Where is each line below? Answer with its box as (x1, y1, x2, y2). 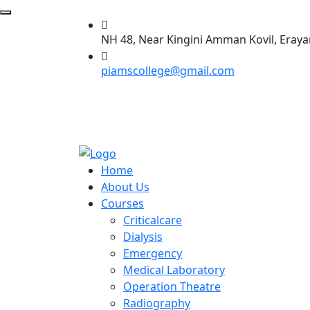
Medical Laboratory (123, 262, 225, 277)
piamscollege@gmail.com (101, 63, 235, 78)
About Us (101, 179, 149, 194)
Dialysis (123, 228, 163, 244)
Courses (101, 195, 144, 211)
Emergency (123, 245, 182, 261)
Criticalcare (123, 212, 182, 228)
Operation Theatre (123, 278, 221, 294)
